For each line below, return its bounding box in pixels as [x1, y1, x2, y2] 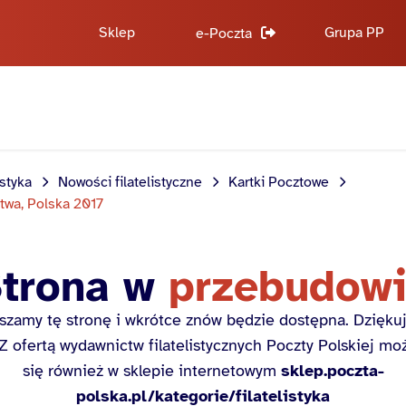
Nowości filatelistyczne [58, 173, 202, 191]
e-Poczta [196, 24, 252, 43]
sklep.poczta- [280, 361, 384, 382]
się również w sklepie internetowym [22, 361, 281, 382]
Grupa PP [324, 24, 384, 42]
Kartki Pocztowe [228, 173, 329, 191]
